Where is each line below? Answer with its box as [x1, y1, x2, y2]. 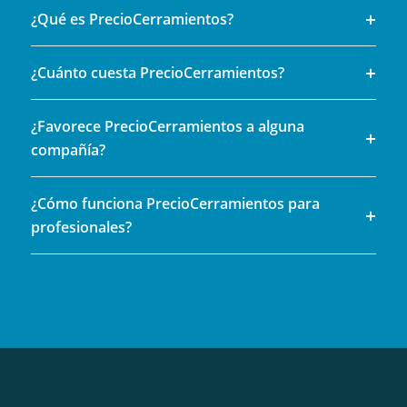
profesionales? [30, 217, 132, 238]
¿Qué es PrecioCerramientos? [30, 9, 233, 30]
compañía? [30, 140, 105, 161]
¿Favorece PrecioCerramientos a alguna [30, 116, 304, 137]
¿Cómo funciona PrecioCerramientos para [30, 194, 320, 214]
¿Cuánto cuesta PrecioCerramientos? [30, 63, 284, 84]
